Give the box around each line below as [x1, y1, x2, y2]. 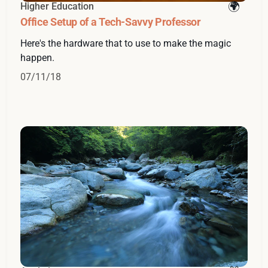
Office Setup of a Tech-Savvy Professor [20, 15, 201, 28]
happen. [20, 51, 55, 63]
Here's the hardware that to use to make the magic [20, 37, 232, 49]
